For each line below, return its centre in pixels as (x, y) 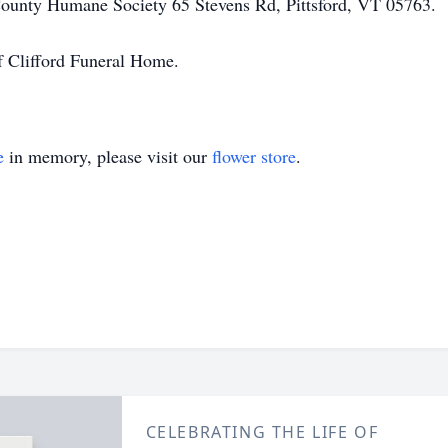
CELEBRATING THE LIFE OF (262, 432)
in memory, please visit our (108, 156)
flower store (254, 156)
